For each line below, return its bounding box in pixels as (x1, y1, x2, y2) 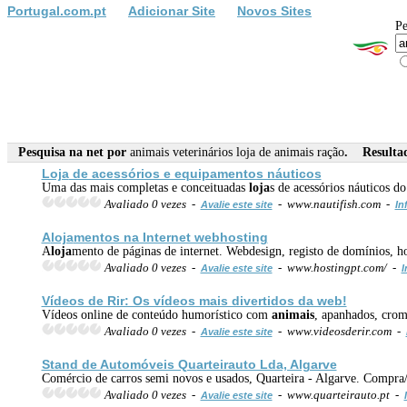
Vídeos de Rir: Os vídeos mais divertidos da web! (41, 293, 347, 308)
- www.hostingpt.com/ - (272, 260, 402, 274)
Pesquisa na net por (7, 144, 130, 159)
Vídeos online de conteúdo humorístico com (41, 307, 272, 322)
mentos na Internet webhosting (73, 229, 268, 244)
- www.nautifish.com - (272, 196, 395, 211)
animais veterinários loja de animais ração (130, 144, 344, 159)
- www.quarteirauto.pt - (272, 387, 404, 402)
